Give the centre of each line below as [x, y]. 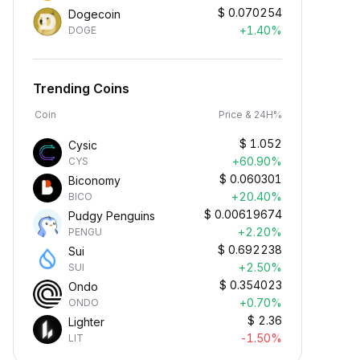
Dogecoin [94, 14]
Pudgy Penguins [112, 216]
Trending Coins [81, 88]
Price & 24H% [250, 115]
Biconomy [94, 180]
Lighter [86, 322]
